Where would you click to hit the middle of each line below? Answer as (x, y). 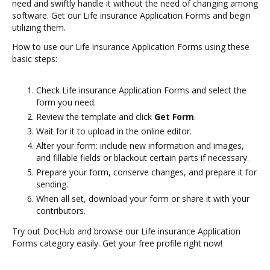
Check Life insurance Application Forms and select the (141, 90)
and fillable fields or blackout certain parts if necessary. (143, 158)
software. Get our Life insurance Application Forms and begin (131, 15)
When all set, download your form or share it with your (143, 199)
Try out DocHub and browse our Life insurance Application (126, 231)
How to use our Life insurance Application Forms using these (131, 47)
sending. (52, 184)
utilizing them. (39, 27)
